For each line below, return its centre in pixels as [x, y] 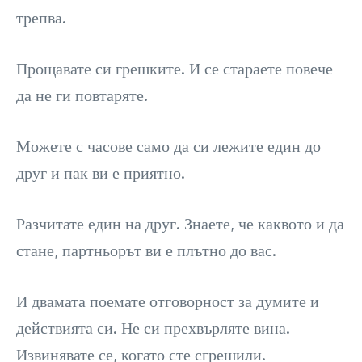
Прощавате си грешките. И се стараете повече [175, 68]
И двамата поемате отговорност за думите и [168, 301]
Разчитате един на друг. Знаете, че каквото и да [180, 223]
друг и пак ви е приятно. [101, 173]
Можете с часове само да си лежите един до [168, 146]
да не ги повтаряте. [82, 95]
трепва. [41, 17]
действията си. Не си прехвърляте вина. [153, 328]
